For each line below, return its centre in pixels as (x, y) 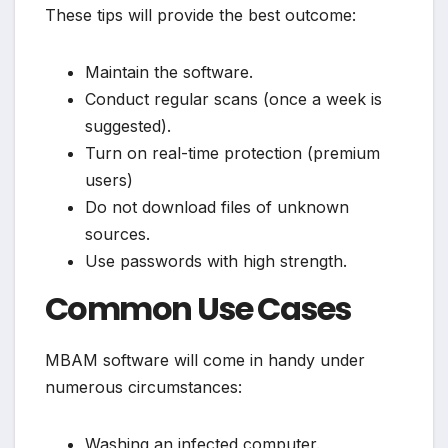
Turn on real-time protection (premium (232, 152)
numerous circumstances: (143, 386)
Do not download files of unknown (217, 206)
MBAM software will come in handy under (205, 359)
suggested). (128, 125)
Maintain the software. (169, 71)
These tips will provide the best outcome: (200, 14)
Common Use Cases (198, 308)
